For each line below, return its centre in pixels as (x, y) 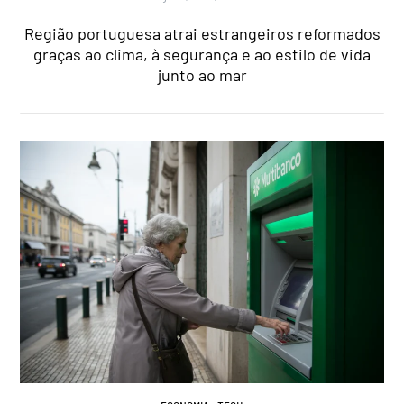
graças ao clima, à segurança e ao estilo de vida (202, 54)
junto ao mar (202, 74)
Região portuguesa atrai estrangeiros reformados (202, 33)
